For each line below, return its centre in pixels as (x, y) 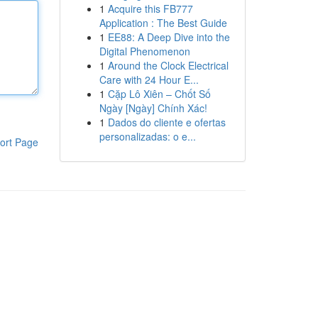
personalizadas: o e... (147, 136)
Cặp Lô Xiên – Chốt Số (159, 94)
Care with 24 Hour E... (149, 79)
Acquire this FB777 (150, 9)
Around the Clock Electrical (168, 65)
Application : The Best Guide (163, 23)
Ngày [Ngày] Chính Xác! (153, 108)
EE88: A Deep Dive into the (169, 37)
